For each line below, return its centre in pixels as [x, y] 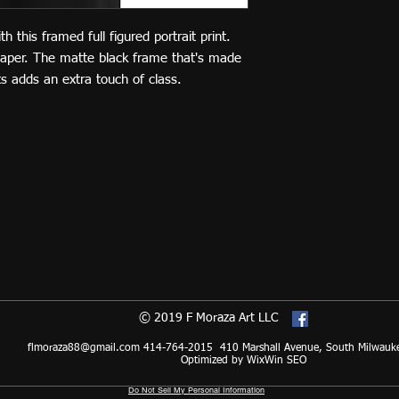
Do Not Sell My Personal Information [196, 390]
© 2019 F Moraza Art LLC [208, 318]
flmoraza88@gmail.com [84, 348]
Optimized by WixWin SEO [243, 361]
